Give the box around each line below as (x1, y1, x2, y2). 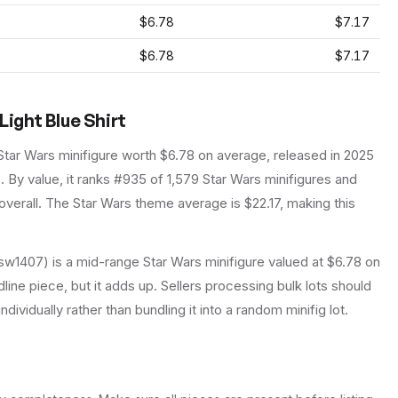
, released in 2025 (267, 147, 374, 163)
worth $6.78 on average (118, 147, 267, 163)
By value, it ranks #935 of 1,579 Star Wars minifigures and (4, 171, 357, 187)
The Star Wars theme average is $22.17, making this (42, 195, 355, 211)
